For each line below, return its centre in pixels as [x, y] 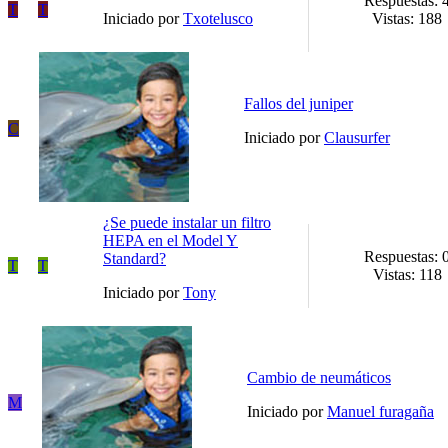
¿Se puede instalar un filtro [187, 222]
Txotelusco [218, 18]
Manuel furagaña [380, 411]
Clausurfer [357, 137]
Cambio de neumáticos [319, 377]
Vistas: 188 [407, 18]
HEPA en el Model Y [170, 240]
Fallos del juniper [298, 103]
